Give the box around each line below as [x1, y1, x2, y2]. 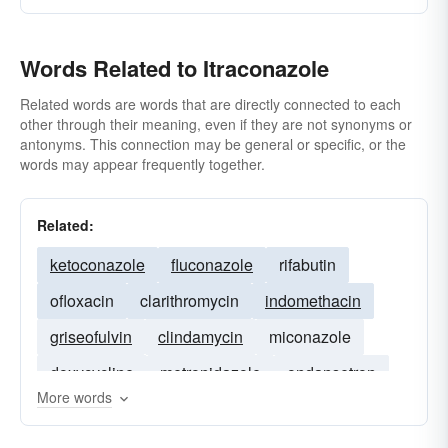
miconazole [269, 325, 351, 348]
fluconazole [171, 253, 253, 276]
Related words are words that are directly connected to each [20, 94, 401, 114]
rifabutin [279, 253, 336, 276]
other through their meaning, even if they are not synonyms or [20, 114, 412, 134]
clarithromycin [140, 289, 239, 312]
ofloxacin [50, 289, 114, 312]
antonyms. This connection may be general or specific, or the [20, 134, 406, 154]
